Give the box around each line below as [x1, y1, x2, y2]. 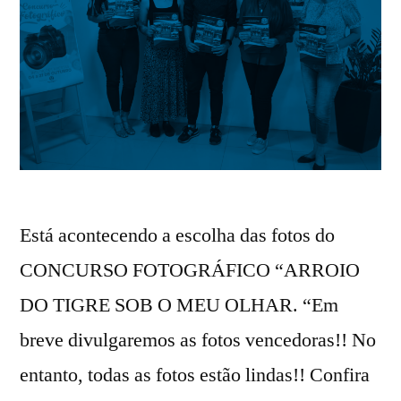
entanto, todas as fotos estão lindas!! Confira [20, 363, 370, 388]
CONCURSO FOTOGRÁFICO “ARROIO [20, 258, 360, 284]
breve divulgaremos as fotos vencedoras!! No [20, 328, 376, 354]
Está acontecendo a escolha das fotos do [20, 223, 335, 249]
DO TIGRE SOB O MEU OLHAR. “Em [20, 293, 338, 319]
